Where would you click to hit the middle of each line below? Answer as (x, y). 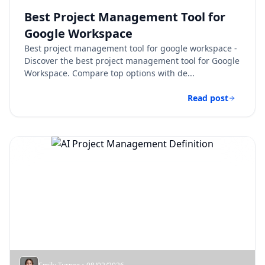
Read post (208, 98)
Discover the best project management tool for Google (132, 61)
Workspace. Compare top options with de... (109, 73)
